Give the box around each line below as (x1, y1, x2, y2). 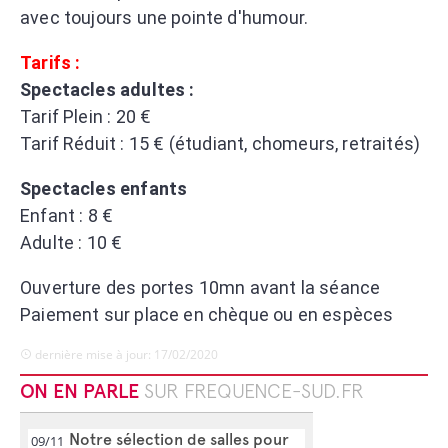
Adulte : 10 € (20, 231, 127, 253)
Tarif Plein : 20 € (20, 105, 152, 127)
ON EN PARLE (20, 378, 144, 403)
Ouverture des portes (20, 276, 199, 298)
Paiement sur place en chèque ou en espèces (20, 303, 394, 325)
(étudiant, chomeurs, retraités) (168, 132, 421, 154)
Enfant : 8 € (20, 204, 114, 226)
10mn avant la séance (198, 276, 381, 298)
